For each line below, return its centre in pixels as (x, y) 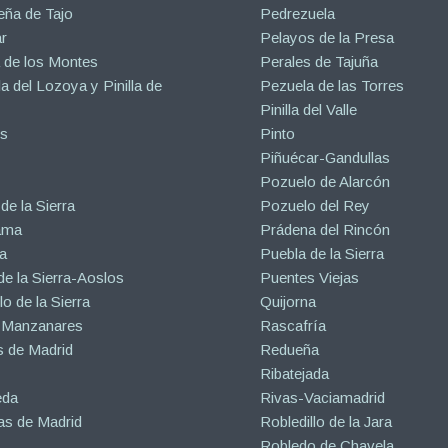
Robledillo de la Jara (326, 421)
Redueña (290, 349)
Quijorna (288, 301)
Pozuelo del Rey (315, 205)
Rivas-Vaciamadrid (323, 397)
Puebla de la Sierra (322, 253)
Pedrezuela (298, 13)
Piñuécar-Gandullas (325, 157)
